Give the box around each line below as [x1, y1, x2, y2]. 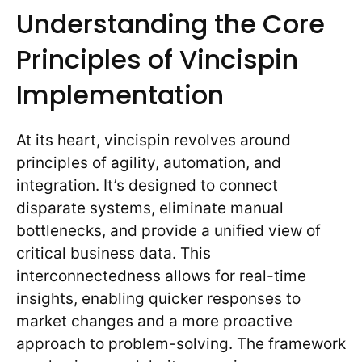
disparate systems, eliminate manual [16, 199, 284, 218]
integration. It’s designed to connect [16, 176, 278, 196]
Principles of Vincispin [16, 41, 298, 78]
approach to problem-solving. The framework [16, 335, 346, 354]
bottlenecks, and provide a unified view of [16, 221, 321, 241]
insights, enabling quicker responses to [16, 289, 301, 309]
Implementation [16, 77, 224, 114]
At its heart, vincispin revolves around [16, 131, 291, 150]
